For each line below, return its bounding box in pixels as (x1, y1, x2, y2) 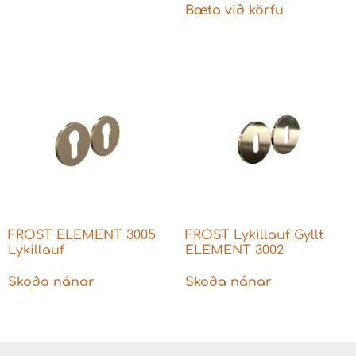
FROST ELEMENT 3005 (8, 227, 156, 242)
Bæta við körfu (184, 3, 284, 18)
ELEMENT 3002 (184, 242, 284, 257)
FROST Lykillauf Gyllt (184, 227, 323, 242)
